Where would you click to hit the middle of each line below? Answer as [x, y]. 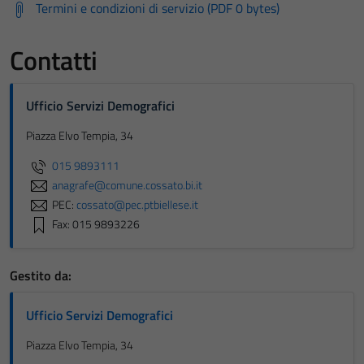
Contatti [54, 60]
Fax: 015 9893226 [96, 224]
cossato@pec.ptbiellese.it [137, 204]
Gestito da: [41, 275]
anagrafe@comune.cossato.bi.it [127, 185]
